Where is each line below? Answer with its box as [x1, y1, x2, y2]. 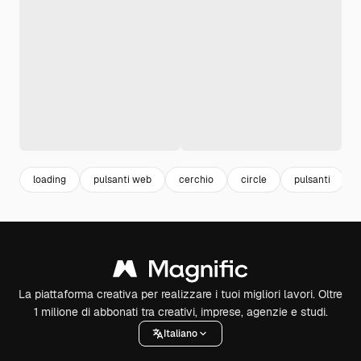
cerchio [179, 172, 214, 186]
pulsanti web [93, 172, 151, 186]
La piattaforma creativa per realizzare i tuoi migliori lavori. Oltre [19, 287, 342, 301]
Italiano [164, 326, 197, 340]
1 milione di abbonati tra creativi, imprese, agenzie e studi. [33, 305, 328, 319]
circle [241, 172, 267, 186]
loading [33, 172, 66, 186]
